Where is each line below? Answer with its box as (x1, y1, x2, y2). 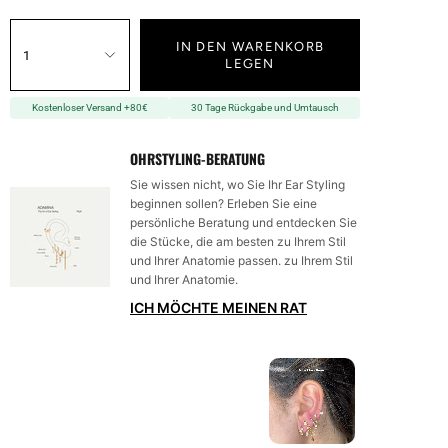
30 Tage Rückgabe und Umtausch (190, 102, 339, 114)
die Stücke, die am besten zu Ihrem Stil (130, 234, 346, 250)
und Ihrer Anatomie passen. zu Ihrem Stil (130, 253, 353, 269)
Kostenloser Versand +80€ (31, 102, 148, 114)
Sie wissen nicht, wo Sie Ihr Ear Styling (130, 177, 345, 193)
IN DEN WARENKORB (175, 39, 325, 55)
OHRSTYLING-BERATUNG (130, 148, 265, 170)
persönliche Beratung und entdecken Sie (130, 215, 357, 231)
